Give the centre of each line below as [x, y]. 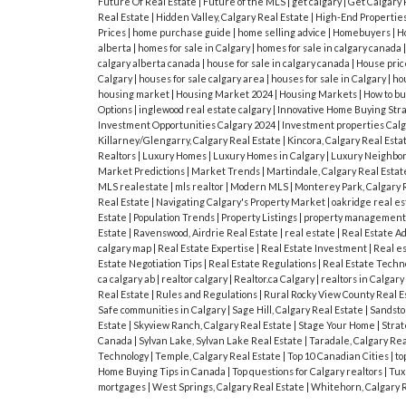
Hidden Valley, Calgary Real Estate [233, 17]
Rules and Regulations [207, 295]
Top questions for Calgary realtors [308, 372]
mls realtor [200, 187]
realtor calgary [195, 279]
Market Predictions [142, 171]
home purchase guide [182, 33]
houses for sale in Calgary [329, 79]
